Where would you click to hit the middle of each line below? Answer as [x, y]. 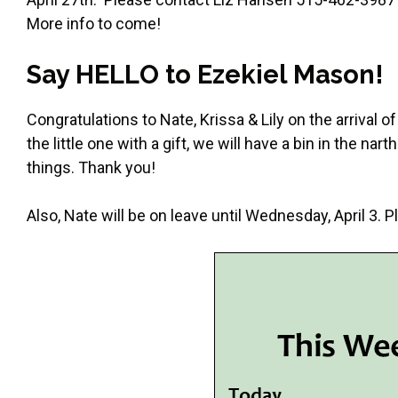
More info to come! [94, 23]
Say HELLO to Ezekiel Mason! [208, 74]
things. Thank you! [91, 167]
